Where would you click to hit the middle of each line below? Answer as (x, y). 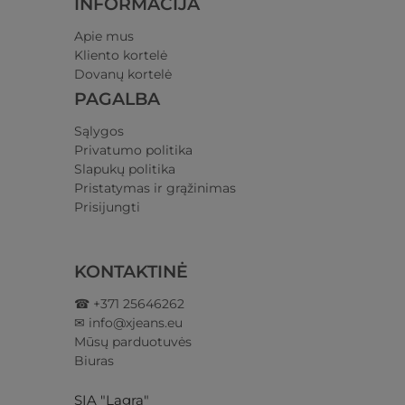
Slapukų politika (125, 170)
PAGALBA (118, 99)
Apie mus (104, 37)
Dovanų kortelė (123, 75)
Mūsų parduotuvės (133, 342)
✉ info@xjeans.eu (129, 323)
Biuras (94, 361)
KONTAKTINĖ (134, 272)
